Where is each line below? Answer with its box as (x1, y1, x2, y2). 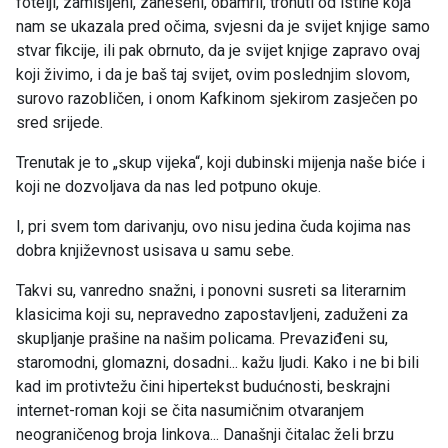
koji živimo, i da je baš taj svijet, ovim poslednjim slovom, (16, 65, 410, 85)
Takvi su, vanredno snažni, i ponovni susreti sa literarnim (16, 281, 406, 301)
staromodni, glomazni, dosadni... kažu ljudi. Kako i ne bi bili (16, 353, 419, 373)
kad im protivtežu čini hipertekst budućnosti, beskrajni (16, 377, 390, 397)
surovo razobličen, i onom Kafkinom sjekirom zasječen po (16, 89, 418, 109)
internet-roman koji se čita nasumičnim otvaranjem (16, 401, 364, 421)
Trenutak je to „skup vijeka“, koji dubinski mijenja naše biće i (16, 153, 425, 173)
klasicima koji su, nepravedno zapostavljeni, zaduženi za (16, 305, 408, 325)
